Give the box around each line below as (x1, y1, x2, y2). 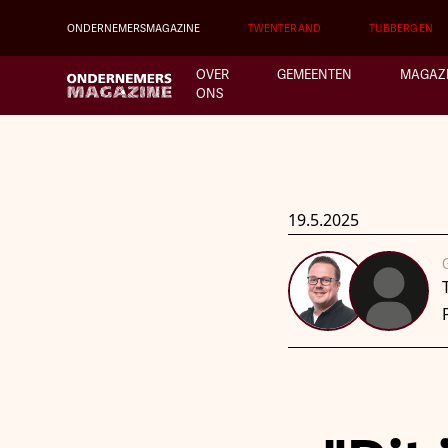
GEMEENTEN (276, 67, 352, 84)
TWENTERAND (248, 21, 322, 35)
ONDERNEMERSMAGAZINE (67, 21, 201, 35)
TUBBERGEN (369, 21, 433, 35)
